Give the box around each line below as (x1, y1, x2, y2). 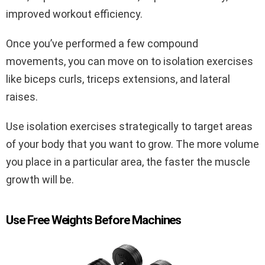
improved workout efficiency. (6, 7, 143, 20)
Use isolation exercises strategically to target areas (6, 119, 253, 132)
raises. (6, 90, 38, 103)
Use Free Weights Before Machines (6, 212, 182, 227)
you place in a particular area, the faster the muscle (6, 155, 250, 168)
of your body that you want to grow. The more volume (6, 137, 259, 150)
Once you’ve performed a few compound (6, 37, 198, 50)
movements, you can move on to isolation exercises (6, 54, 253, 67)
